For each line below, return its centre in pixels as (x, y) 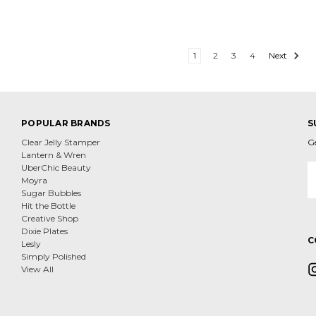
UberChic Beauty (56, 167)
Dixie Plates (44, 231)
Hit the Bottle (48, 205)
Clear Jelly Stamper (61, 142)
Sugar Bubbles (51, 193)
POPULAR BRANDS (66, 123)
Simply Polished (54, 256)
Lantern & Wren (54, 154)
